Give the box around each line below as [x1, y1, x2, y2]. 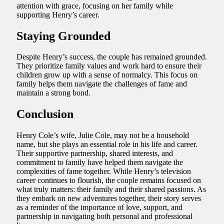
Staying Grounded [16, 29, 110, 42]
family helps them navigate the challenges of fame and [16, 79, 187, 88]
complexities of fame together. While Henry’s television [16, 167, 191, 176]
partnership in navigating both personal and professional [16, 212, 192, 221]
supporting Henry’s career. [16, 10, 99, 19]
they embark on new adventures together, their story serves [16, 194, 201, 203]
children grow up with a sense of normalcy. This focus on [16, 70, 197, 79]
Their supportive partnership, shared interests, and [16, 149, 173, 158]
